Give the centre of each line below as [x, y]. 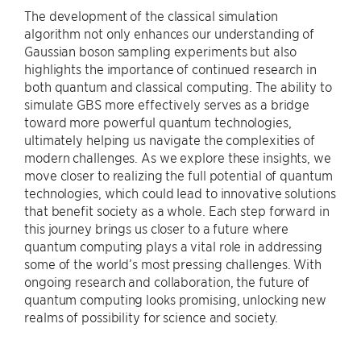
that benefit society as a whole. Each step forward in [177, 210]
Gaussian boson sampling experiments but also [160, 50]
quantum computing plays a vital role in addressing [173, 245]
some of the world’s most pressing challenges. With [173, 263]
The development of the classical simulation [151, 15]
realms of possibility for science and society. [151, 316]
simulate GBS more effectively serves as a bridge [167, 104]
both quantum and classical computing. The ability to [178, 86]
